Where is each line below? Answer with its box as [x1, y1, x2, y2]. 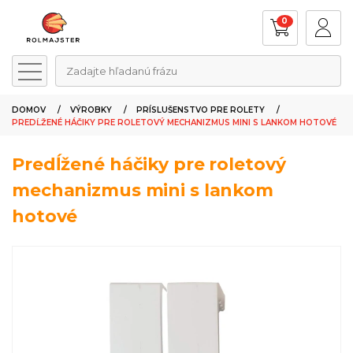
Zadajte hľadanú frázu [66, 64, 177, 77]
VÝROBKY [70, 105, 112, 116]
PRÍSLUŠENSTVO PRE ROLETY [136, 105, 265, 116]
